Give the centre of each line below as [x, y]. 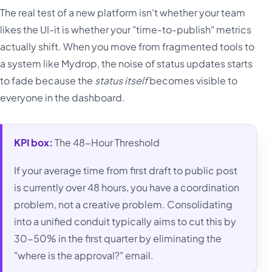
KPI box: [34, 142]
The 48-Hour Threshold [107, 142]
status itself [121, 80]
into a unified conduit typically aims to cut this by [125, 222]
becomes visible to [192, 80]
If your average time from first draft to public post [126, 171]
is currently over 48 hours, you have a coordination [127, 188]
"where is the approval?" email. [84, 256]
